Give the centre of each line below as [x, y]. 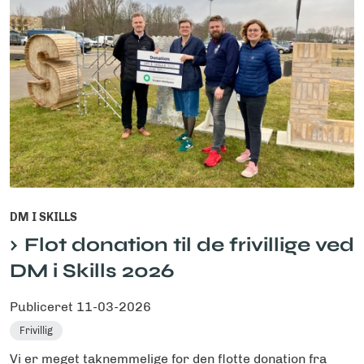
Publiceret [43, 307]
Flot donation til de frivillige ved [189, 245]
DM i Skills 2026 [92, 271]
